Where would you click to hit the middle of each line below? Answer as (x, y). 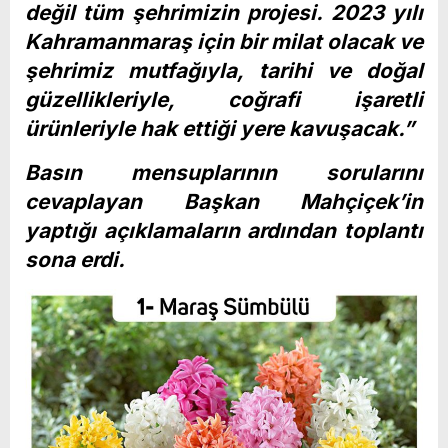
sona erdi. (75, 259)
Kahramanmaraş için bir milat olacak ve (224, 41)
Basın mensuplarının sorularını (224, 172)
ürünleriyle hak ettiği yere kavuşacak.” (219, 128)
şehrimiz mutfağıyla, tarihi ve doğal (224, 70)
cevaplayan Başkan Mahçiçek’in (224, 201)
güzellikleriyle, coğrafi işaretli (224, 99)
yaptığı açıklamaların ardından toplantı (224, 230)
